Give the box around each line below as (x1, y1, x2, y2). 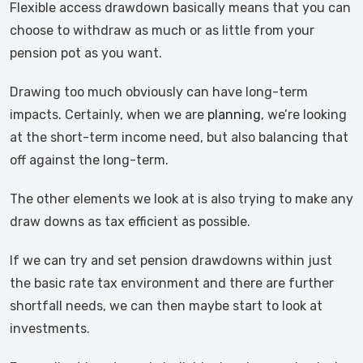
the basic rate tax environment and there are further (10, 275, 334, 291)
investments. (10, 321, 90, 336)
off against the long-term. (10, 152, 172, 168)
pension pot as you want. (10, 45, 165, 61)
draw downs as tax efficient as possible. (10, 214, 250, 229)
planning (207, 107, 261, 122)
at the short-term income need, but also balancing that (10, 130, 348, 145)
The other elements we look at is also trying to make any (10, 191, 353, 207)
